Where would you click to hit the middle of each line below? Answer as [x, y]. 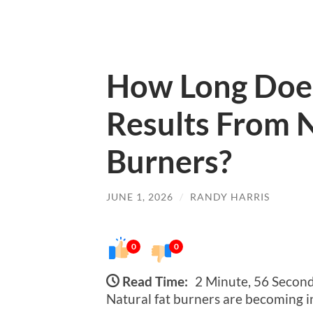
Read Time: [155, 281]
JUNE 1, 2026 [140, 197]
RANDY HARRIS [230, 197]
